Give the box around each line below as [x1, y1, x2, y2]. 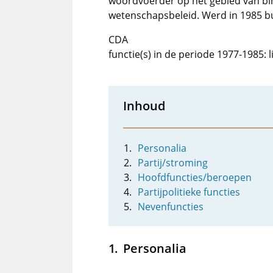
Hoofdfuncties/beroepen [138, 171, 252, 184]
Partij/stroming [138, 156, 208, 169]
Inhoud [123, 97, 165, 114]
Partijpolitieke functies [138, 185, 240, 199]
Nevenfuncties [138, 200, 204, 213]
